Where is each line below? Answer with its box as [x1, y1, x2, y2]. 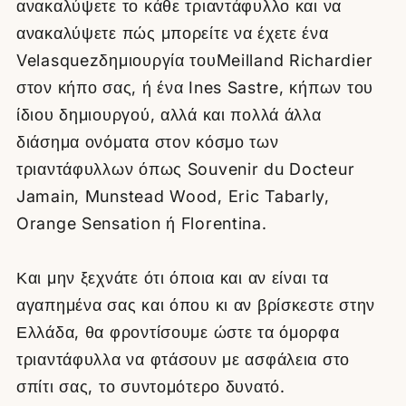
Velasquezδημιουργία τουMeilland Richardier [16, 50, 373, 70]
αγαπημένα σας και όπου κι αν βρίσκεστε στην [16, 295, 375, 314]
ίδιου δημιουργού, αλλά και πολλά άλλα [16, 104, 322, 124]
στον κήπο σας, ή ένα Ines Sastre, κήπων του [16, 77, 373, 97]
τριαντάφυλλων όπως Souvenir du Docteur [16, 159, 355, 179]
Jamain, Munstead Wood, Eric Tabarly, [16, 186, 330, 206]
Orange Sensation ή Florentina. [16, 213, 267, 233]
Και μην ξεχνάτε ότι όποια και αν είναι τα [16, 267, 329, 287]
